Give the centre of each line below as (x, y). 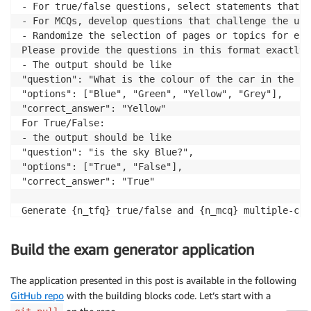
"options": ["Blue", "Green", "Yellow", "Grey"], (152, 93)
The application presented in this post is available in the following (153, 280)
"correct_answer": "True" (88, 181)
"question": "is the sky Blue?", (108, 152)
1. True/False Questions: (88, 239)
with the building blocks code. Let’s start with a (167, 296)
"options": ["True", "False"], (102, 166)
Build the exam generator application (132, 249)
